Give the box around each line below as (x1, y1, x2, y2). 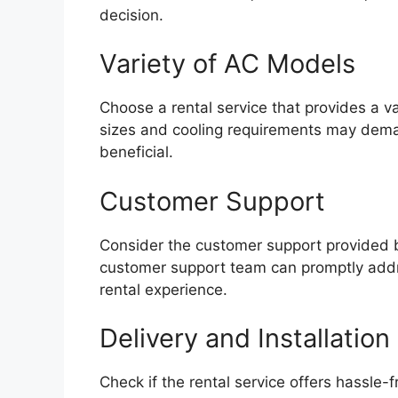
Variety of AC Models (99, 48, 355, 80)
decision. (99, 5, 163, 24)
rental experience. (99, 280, 227, 298)
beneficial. (99, 143, 173, 162)
